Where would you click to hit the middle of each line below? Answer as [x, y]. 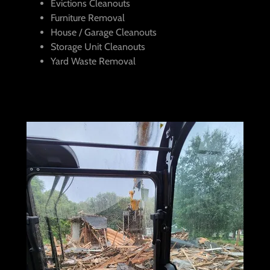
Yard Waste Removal [94, 61]
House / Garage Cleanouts [104, 33]
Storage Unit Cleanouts [99, 47]
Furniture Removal [89, 18]
